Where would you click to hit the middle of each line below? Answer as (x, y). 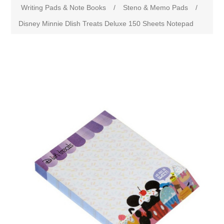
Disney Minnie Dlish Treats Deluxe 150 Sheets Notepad (106, 23)
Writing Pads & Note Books (64, 7)
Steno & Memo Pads (156, 7)
